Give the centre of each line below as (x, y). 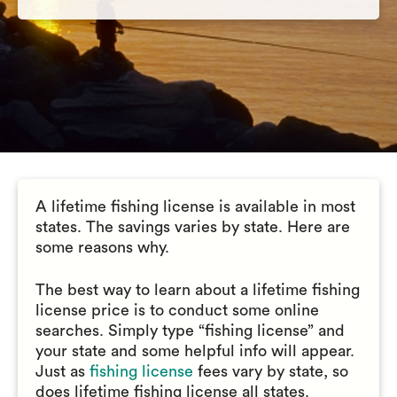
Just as (62, 371)
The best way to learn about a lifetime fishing (198, 290)
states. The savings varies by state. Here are (193, 227)
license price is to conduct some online (177, 310)
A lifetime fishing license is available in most (195, 206)
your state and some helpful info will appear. (195, 351)
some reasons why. (102, 247)
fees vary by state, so (273, 371)
